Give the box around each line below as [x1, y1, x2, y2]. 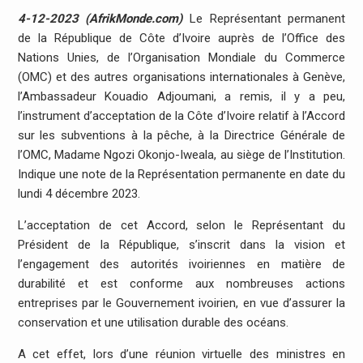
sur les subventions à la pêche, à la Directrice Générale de [17, 127, 346, 143]
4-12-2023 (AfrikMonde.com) [17, 11, 190, 26]
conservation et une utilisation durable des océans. [17, 314, 288, 330]
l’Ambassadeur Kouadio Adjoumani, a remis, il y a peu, [17, 88, 346, 104]
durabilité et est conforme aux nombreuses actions [17, 275, 346, 291]
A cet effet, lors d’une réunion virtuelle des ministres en [17, 346, 346, 361]
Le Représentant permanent [190, 11, 346, 26]
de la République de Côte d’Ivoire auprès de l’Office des [17, 30, 346, 45]
